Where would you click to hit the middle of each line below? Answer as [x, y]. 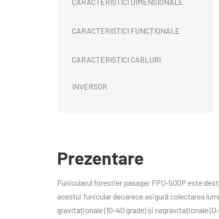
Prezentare [100, 158]
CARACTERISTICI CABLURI [116, 60]
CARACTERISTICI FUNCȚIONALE [126, 31]
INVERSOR [89, 87]
